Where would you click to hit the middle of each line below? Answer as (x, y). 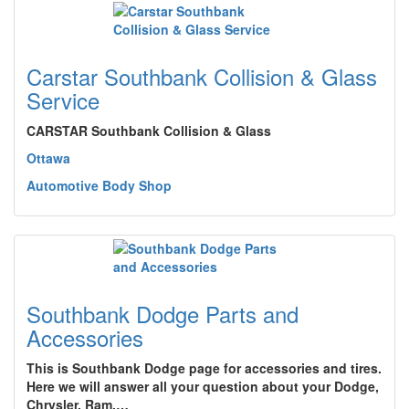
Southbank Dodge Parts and (163, 314)
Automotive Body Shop (99, 185)
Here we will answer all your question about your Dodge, (203, 386)
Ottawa (48, 158)
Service (63, 100)
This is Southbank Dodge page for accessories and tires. (204, 368)
